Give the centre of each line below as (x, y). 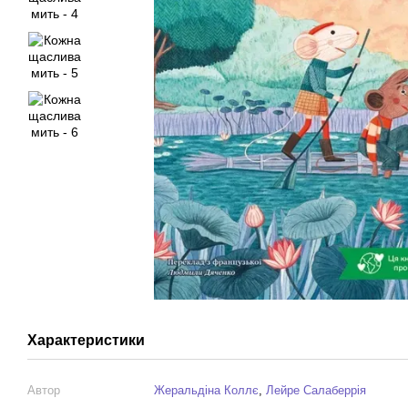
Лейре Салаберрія (316, 390)
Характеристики (86, 340)
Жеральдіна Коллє (206, 390)
